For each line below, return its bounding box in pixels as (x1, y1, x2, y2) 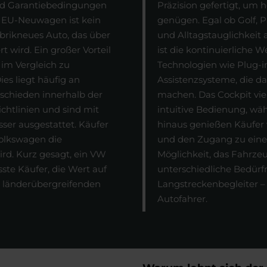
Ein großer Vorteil (34, 44, 111, 55)
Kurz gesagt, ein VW (16, 148, 106, 160)
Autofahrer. (157, 193, 207, 204)
